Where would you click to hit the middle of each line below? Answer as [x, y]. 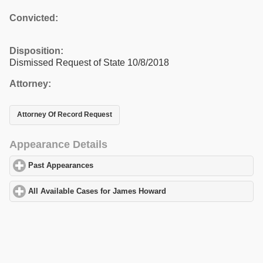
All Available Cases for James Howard [97, 191]
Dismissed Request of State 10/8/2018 [89, 62]
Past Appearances [61, 166]
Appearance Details [58, 144]
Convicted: [34, 18]
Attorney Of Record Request [65, 115]
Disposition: [36, 50]
